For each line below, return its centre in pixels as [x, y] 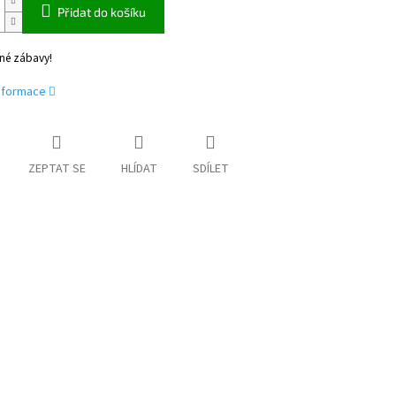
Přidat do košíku [101, 12]
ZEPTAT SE [57, 169]
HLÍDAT [139, 169]
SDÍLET [210, 169]
